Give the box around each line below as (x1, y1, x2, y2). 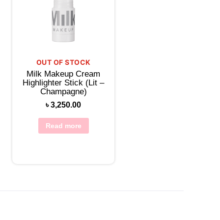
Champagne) (40, 87, 87, 97)
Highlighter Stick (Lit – (23, 78, 105, 88)
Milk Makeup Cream (27, 69, 101, 79)
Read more (45, 122, 82, 130)
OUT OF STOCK (36, 58, 91, 67)
